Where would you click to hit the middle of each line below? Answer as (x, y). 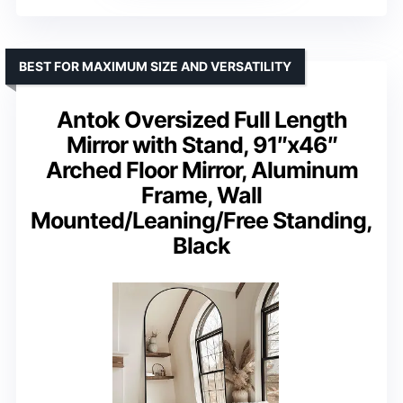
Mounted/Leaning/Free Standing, (201, 221)
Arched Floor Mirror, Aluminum (201, 170)
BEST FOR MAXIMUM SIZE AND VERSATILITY (155, 67)
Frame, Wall (201, 196)
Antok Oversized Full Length (201, 120)
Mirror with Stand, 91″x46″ (201, 145)
